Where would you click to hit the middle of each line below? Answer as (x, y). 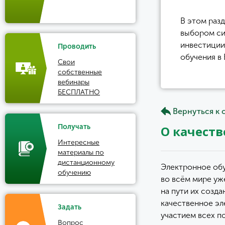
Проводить (77, 46)
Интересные (79, 142)
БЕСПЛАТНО (79, 92)
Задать (70, 207)
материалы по (81, 152)
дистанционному (86, 162)
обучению (74, 173)
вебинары (74, 82)
